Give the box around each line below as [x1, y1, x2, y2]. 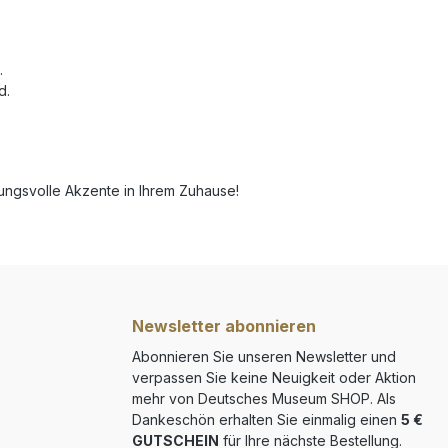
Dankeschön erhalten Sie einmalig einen [132, 411, 401, 428]
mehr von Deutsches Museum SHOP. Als [132, 390, 396, 407]
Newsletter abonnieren [132, 316, 316, 336]
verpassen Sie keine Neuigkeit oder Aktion [132, 369, 416, 386]
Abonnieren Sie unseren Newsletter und [132, 348, 396, 365]
